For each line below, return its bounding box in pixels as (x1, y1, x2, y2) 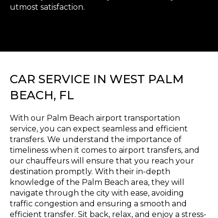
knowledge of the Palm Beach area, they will (10, 178, 184, 187)
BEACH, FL (10, 88, 74, 103)
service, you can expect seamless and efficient (10, 124, 188, 134)
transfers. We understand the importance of (10, 135, 182, 145)
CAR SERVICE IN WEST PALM (10, 72, 184, 87)
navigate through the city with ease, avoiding (10, 188, 184, 198)
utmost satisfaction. (10, 2, 85, 12)
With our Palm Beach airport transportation (10, 113, 180, 123)
